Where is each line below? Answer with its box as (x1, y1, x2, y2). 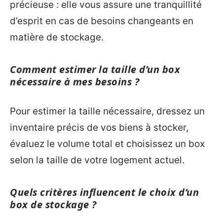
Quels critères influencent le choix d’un (10, 185, 199, 199)
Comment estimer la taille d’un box (10, 63, 180, 76)
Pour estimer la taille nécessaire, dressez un (10, 105, 205, 117)
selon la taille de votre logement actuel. (10, 154, 184, 166)
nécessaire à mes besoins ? (10, 75, 139, 89)
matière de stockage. (10, 32, 104, 43)
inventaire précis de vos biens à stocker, (10, 121, 188, 133)
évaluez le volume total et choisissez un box (10, 138, 205, 149)
